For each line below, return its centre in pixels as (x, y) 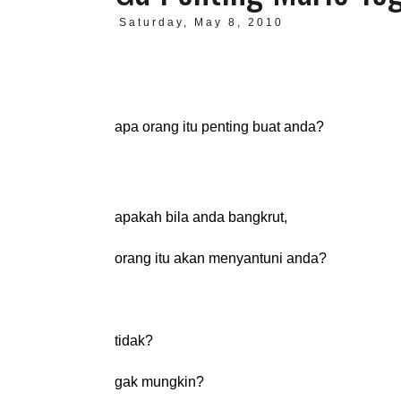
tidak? (134, 340)
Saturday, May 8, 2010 (201, 22)
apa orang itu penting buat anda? (219, 126)
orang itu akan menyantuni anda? (221, 258)
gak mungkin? (159, 381)
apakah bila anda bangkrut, (201, 217)
